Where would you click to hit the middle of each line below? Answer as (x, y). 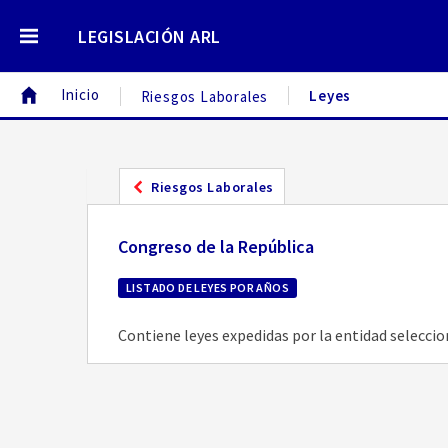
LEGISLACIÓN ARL (149, 36)
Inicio (80, 94)
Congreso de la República (216, 246)
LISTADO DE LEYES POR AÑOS (207, 287)
